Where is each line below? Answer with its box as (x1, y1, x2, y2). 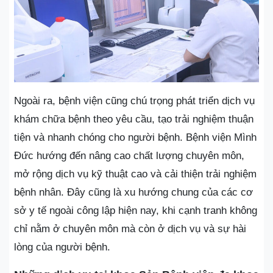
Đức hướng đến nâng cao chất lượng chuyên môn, (14, 149, 244, 161)
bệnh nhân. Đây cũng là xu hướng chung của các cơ (14, 186, 253, 198)
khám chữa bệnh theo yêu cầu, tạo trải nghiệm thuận (14, 113, 253, 125)
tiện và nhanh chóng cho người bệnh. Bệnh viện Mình (14, 131, 257, 143)
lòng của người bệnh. (14, 241, 110, 253)
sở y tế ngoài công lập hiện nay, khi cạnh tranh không (14, 204, 257, 216)
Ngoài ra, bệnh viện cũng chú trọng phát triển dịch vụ (14, 94, 255, 107)
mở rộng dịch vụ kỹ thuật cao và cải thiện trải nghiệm (14, 168, 257, 180)
